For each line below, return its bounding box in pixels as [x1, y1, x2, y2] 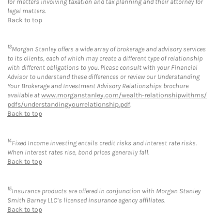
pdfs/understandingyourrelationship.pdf [7, 100, 130, 109]
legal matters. [7, 6, 46, 15]
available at [7, 91, 41, 100]
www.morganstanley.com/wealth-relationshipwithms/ [41, 91, 207, 100]
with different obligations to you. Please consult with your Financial [7, 63, 198, 72]
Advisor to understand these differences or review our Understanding [7, 73, 200, 81]
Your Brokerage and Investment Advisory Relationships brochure [7, 82, 188, 91]
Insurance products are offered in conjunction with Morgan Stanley [12, 186, 201, 195]
